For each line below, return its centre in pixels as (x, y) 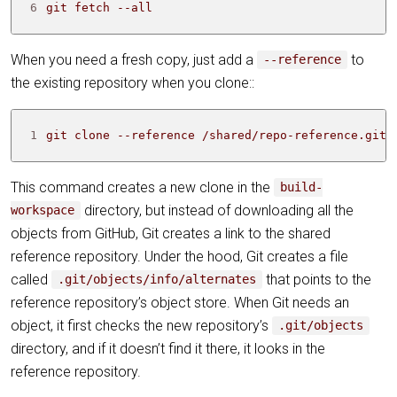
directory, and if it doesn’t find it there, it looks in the (168, 348)
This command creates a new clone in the (142, 187)
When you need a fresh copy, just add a (134, 59)
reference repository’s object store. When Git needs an (180, 302)
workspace (43, 210)
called (31, 279)
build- (302, 187)
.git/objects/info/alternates (157, 280)
